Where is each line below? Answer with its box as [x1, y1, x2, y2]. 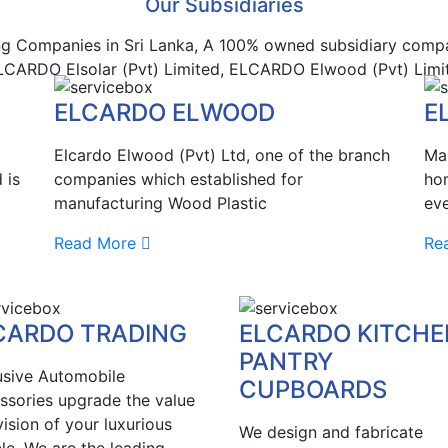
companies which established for [53, 169, 303, 190]
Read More [53, 233, 136, 254]
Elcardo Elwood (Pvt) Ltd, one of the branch [53, 145, 390, 166]
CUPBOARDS [239, 374, 387, 404]
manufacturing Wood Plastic [53, 193, 272, 214]
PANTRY [239, 346, 333, 376]
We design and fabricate [239, 421, 423, 442]
